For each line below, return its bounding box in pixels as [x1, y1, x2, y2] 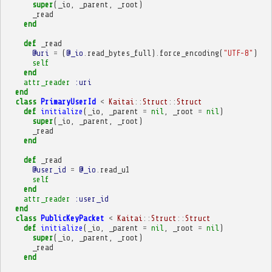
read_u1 [100, 165, 130, 174]
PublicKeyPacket [40, 213, 104, 223]
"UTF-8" [223, 48, 253, 58]
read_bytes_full [87, 48, 151, 58]
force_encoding [159, 48, 219, 58]
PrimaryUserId [40, 97, 96, 106]
